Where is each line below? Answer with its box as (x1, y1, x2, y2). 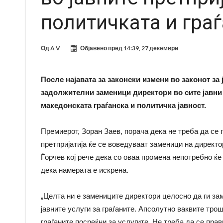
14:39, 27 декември (123, 44, 178, 52)
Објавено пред (80, 44, 123, 52)
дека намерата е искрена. (41, 166, 128, 174)
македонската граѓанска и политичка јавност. (41, 101, 206, 110)
